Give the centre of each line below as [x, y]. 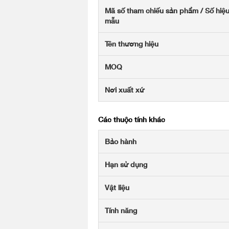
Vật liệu [117, 187]
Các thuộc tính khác [132, 119]
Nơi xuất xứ [124, 90]
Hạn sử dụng [126, 164]
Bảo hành [121, 141]
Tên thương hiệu [132, 44]
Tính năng [121, 210]
